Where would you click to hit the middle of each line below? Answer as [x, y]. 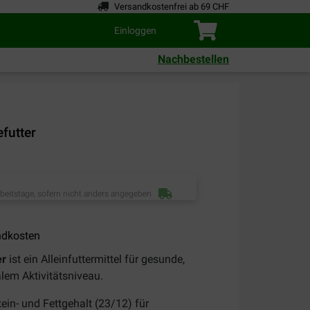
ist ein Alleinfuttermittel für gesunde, [95, 259]
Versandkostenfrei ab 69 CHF [172, 7]
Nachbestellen [193, 60]
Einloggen [135, 30]
